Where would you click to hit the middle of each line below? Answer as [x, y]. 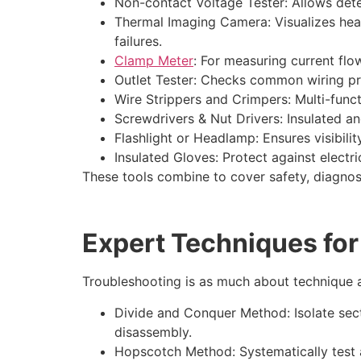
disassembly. [153, 332]
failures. [138, 41]
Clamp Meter [154, 60]
